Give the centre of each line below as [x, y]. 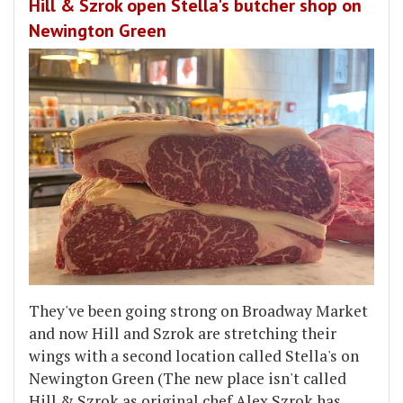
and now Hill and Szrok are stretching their [183, 334]
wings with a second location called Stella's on [194, 356]
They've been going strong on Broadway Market [198, 311]
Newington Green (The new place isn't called [188, 379]
